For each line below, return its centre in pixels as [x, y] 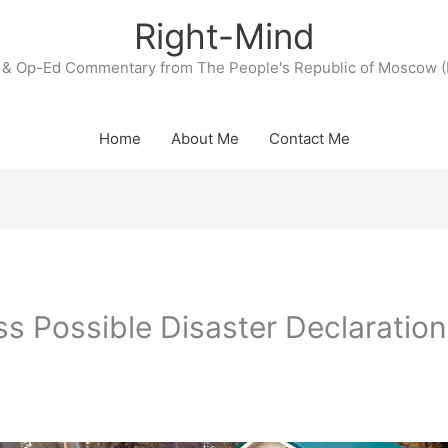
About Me [204, 138]
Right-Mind [224, 36]
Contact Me [309, 138]
